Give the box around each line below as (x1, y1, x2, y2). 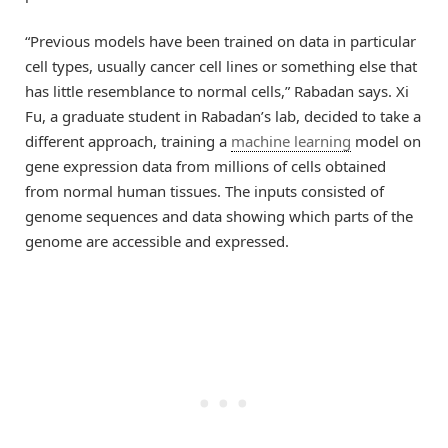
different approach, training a (25, 130, 231, 151)
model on (351, 130, 421, 151)
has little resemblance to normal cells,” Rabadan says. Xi (25, 80, 409, 101)
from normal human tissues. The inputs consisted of (25, 180, 384, 201)
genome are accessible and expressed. (25, 230, 289, 251)
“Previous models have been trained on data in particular (25, 30, 416, 51)
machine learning (231, 130, 351, 151)
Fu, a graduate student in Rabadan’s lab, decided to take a (25, 105, 421, 126)
